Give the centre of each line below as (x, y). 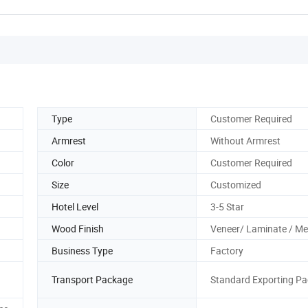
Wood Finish (78, 228)
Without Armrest (245, 140)
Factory (227, 250)
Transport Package (92, 280)
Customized (236, 184)
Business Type (82, 250)
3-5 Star (227, 206)
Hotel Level (75, 206)
